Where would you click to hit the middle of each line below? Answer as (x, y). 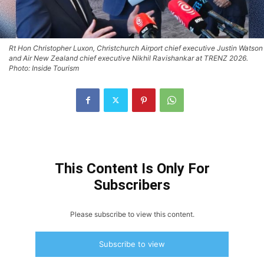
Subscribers (132, 185)
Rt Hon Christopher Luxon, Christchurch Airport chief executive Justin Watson (136, 48)
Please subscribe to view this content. (132, 214)
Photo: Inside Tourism (44, 68)
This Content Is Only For (132, 168)
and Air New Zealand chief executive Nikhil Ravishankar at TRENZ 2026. (128, 58)
